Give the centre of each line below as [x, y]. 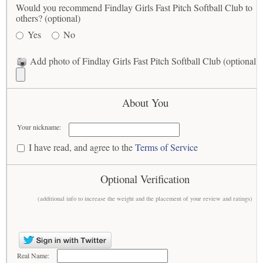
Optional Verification [145, 179]
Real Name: [33, 256]
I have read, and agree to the [82, 147]
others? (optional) [48, 18]
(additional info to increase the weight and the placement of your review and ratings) [145, 199]
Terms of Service [167, 147]
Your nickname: [39, 127]
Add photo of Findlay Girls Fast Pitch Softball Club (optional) [143, 60]
